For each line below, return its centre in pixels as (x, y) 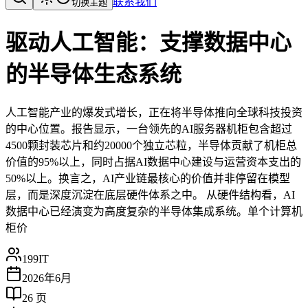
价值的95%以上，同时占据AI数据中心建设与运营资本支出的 (153, 162)
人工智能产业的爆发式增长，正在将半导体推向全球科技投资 (154, 112)
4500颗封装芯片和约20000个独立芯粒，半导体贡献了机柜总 (151, 145)
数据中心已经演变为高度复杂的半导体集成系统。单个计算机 (154, 211)
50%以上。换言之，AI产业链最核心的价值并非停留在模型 (148, 178)
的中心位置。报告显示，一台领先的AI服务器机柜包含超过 (149, 129)
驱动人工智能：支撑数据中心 (148, 43)
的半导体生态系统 (93, 75)
